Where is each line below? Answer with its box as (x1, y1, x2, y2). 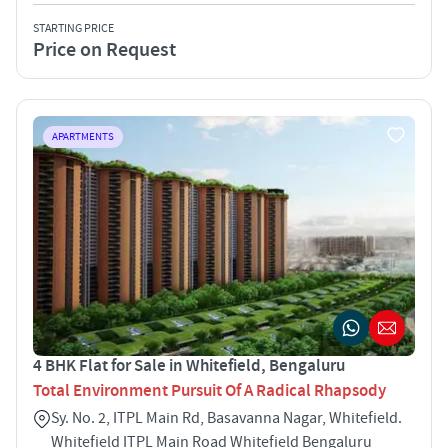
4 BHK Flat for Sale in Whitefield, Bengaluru (33, 354, 345, 377)
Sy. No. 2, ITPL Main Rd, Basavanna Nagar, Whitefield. (51, 407, 402, 428)
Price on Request (33, 36, 176, 63)
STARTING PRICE (33, 20, 114, 36)
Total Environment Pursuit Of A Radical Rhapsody (33, 379, 386, 402)
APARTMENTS (52, 129, 114, 144)
